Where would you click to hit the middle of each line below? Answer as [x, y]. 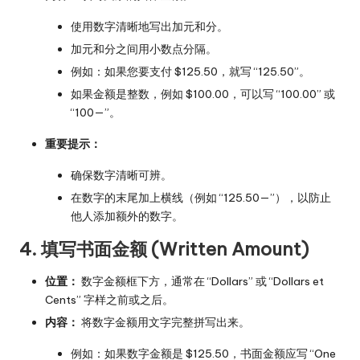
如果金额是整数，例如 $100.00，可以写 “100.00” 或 [203, 94]
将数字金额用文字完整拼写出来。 [164, 323]
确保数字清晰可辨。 [121, 175]
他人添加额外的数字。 [127, 217]
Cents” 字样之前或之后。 [109, 300]
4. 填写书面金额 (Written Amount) [164, 250]
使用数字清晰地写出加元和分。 [149, 26]
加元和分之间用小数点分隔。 [144, 49]
